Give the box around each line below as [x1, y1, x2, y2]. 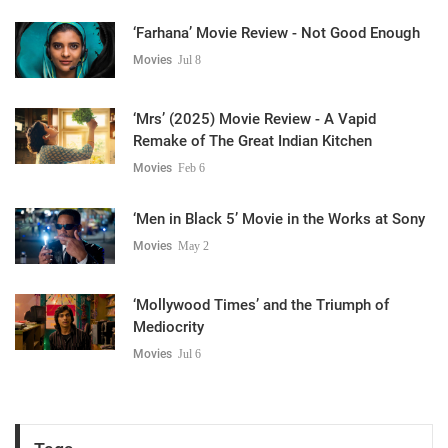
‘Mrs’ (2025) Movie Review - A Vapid [133, 109, 376, 128]
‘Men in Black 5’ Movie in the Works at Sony [133, 209, 425, 228]
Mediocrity [133, 318, 204, 337]
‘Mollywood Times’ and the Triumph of [133, 296, 389, 315]
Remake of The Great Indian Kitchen [133, 131, 372, 150]
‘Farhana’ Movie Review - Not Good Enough [133, 23, 420, 42]
